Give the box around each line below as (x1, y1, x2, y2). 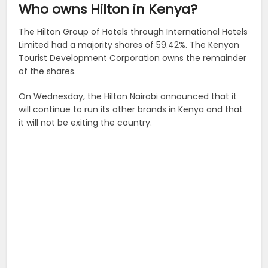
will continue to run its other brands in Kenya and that (19, 103, 243, 116)
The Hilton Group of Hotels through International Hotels (19, 26, 248, 38)
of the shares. (19, 65, 77, 78)
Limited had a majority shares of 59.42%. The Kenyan (19, 39, 240, 51)
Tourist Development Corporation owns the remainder (19, 52, 247, 65)
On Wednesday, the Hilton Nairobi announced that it (19, 90, 237, 103)
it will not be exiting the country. (19, 117, 153, 129)
